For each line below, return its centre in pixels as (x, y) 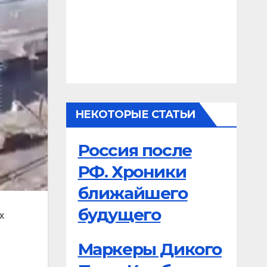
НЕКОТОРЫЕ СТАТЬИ (135, 114)
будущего (119, 215)
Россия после (135, 150)
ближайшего (133, 193)
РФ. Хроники (132, 172)
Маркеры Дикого (150, 249)
